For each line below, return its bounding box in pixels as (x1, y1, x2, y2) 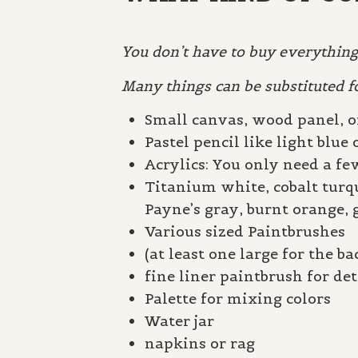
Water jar (144, 311, 214, 330)
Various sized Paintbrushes (144, 221, 345, 241)
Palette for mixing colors (144, 288, 331, 308)
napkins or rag (144, 333, 255, 352)
